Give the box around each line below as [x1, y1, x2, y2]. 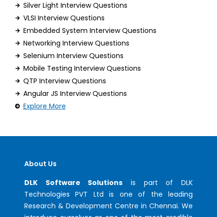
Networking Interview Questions [23, 38, 129, 48]
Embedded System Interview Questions [23, 25, 156, 35]
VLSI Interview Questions [23, 13, 105, 23]
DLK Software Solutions [24, 177, 123, 187]
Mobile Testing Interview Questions [23, 63, 141, 73]
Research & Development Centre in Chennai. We [24, 201, 193, 211]
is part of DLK [123, 177, 193, 187]
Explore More [23, 101, 66, 111]
